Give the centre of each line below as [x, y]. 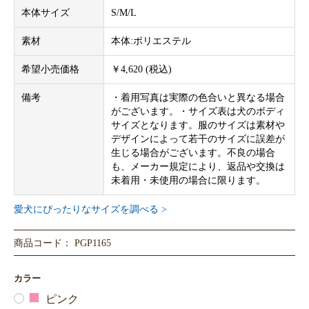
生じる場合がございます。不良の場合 [193, 152]
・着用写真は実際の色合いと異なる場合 [198, 97]
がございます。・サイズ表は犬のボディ [198, 111]
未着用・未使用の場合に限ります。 [188, 180]
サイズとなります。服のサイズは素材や [198, 125]
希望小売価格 [50, 69]
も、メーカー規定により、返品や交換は [198, 166]
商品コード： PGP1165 [62, 242]
